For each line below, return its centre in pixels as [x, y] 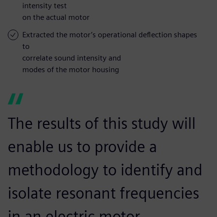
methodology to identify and [105, 170]
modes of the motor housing [71, 69]
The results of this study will [102, 123]
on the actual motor [56, 17]
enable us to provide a [82, 146]
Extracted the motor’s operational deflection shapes [110, 34]
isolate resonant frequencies [103, 193]
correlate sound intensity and [72, 58]
